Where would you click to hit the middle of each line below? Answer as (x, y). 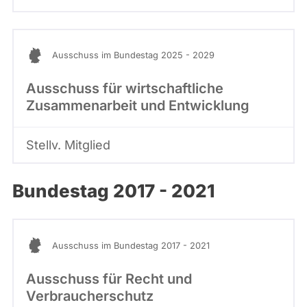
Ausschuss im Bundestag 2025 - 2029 (133, 56)
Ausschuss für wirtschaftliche (125, 89)
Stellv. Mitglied (68, 145)
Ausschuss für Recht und (109, 279)
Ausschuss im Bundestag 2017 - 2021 (131, 245)
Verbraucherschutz (90, 296)
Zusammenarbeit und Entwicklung (138, 106)
